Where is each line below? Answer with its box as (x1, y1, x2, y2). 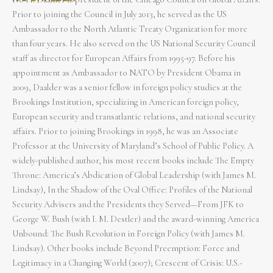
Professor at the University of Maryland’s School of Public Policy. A (12, 141, 253, 151)
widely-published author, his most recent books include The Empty (12, 155, 254, 166)
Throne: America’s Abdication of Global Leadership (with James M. (12, 170, 256, 180)
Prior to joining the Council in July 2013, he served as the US (12, 9, 227, 19)
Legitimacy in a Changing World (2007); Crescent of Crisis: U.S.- (12, 258, 243, 268)
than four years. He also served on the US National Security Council (12, 38, 255, 49)
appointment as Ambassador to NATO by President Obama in (12, 68, 241, 78)
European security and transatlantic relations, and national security (12, 112, 255, 122)
